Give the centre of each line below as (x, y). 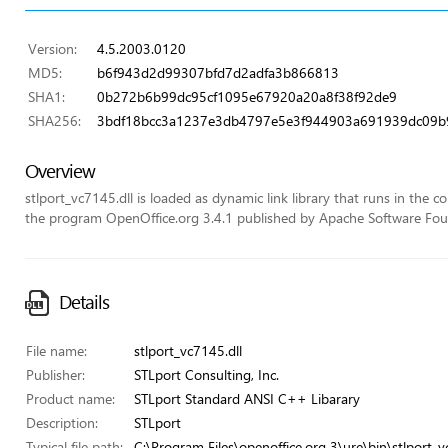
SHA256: (60, 120)
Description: (62, 422)
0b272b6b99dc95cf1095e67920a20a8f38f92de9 (247, 96)
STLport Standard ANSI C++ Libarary (247, 398)
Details (84, 301)
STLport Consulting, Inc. (206, 374)
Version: (58, 48)
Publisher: (55, 374)
